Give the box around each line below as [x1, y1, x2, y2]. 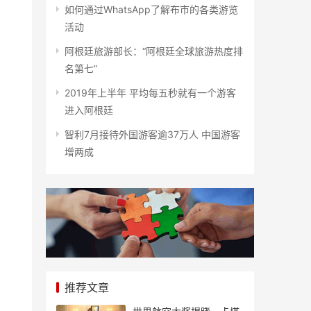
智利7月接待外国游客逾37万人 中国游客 [65, 128, 240, 140]
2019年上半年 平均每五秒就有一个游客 [65, 87, 236, 99]
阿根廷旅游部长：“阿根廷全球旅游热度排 [65, 45, 243, 57]
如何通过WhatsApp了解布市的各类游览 [65, 3, 238, 15]
